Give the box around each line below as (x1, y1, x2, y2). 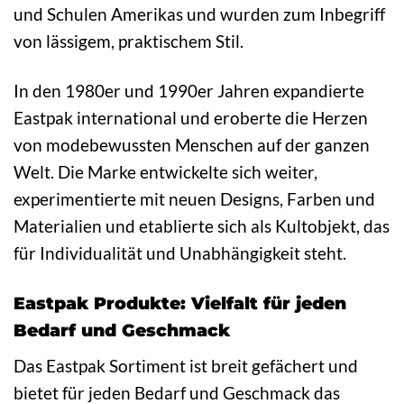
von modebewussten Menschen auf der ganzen (14, 134, 370, 156)
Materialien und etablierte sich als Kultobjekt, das (14, 216, 390, 237)
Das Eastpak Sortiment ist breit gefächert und (14, 354, 358, 376)
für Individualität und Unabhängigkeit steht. (14, 243, 346, 264)
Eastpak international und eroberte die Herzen (14, 107, 368, 129)
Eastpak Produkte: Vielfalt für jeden (14, 292, 346, 315)
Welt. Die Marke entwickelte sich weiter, (14, 161, 317, 183)
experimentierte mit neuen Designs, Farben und (14, 188, 375, 210)
